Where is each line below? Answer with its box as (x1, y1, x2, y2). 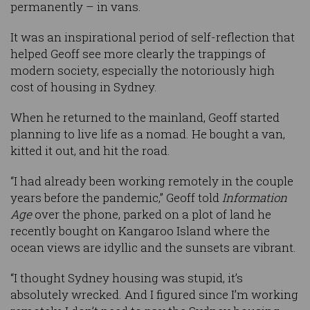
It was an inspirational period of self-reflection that (10, 29, 295, 46)
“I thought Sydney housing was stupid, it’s (10, 270, 243, 286)
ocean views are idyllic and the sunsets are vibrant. (10, 239, 296, 256)
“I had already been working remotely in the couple (10, 173, 293, 190)
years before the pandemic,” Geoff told (10, 190, 222, 206)
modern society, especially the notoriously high (10, 62, 275, 79)
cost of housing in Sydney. (10, 79, 157, 95)
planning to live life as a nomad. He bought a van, (10, 126, 285, 143)
